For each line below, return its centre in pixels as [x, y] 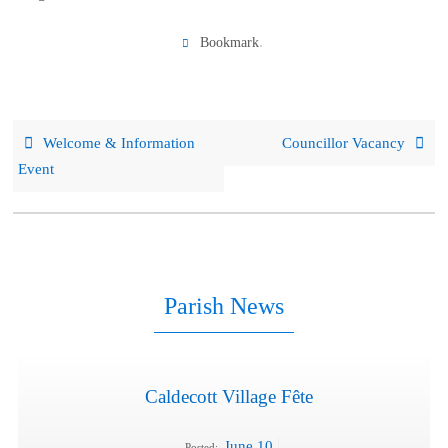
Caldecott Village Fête [229, 396]
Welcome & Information [117, 143]
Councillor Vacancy [345, 143]
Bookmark [230, 43]
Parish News [224, 306]
